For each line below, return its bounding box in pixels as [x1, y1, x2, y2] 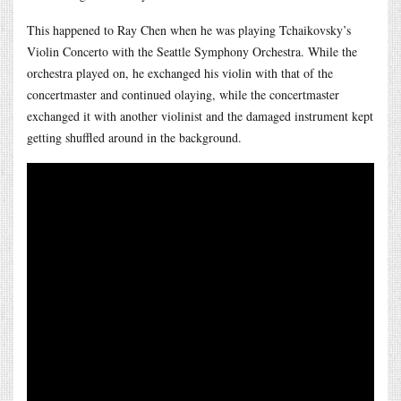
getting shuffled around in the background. [27, 128, 242, 146]
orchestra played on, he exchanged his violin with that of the [27, 64, 333, 81]
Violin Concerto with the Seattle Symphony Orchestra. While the [27, 42, 357, 60]
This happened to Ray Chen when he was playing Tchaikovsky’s [27, 21, 351, 38]
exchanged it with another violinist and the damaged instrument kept [27, 107, 373, 124]
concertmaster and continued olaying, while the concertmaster [27, 85, 339, 103]
